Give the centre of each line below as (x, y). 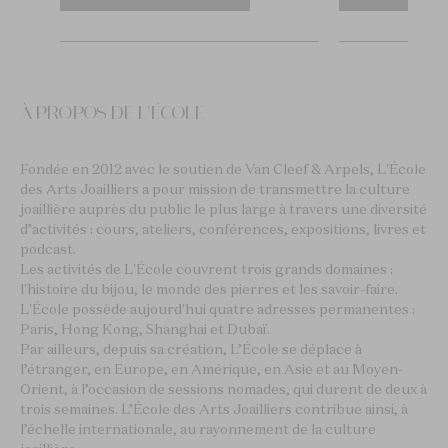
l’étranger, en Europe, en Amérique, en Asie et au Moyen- (211, 368)
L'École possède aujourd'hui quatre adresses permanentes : (217, 308)
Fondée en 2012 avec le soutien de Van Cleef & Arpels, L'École (223, 168)
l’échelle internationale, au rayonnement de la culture (198, 428)
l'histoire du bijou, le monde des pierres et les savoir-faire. (209, 288)
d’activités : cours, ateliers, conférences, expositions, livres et (223, 228)
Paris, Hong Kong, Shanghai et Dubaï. (145, 328)
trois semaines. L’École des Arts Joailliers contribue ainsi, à (214, 408)
